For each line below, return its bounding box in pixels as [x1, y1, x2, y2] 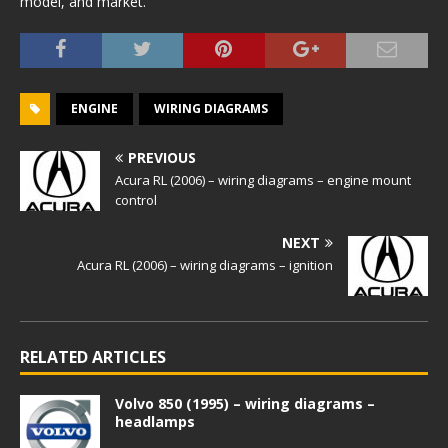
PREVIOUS [128, 148, 196, 167]
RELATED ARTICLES [20, 346, 166, 368]
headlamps [115, 412, 195, 431]
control [115, 191, 157, 209]
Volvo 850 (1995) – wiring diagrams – [115, 394, 375, 413]
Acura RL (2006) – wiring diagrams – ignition [77, 256, 333, 274]
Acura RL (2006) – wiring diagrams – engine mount [115, 171, 411, 189]
